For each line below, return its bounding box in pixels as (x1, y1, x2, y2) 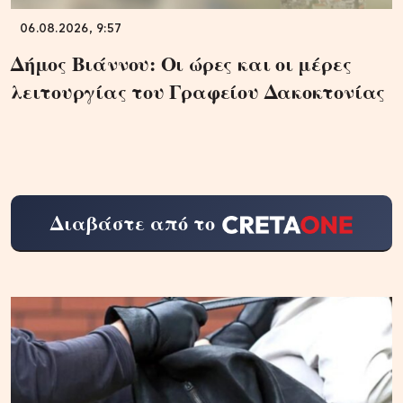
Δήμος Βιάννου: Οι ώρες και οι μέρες (11, 48, 352, 78)
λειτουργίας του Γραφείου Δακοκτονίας (11, 76, 386, 106)
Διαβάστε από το (49, 207, 215, 237)
